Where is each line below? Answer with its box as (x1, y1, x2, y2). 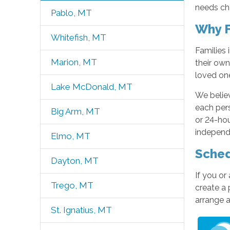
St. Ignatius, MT (50, 205, 112, 215)
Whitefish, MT (50, 32, 106, 43)
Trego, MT (50, 180, 93, 190)
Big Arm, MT (50, 106, 100, 117)
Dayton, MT (50, 156, 99, 166)
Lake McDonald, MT (50, 82, 132, 92)
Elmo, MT (50, 131, 90, 141)
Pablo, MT (50, 8, 92, 18)
